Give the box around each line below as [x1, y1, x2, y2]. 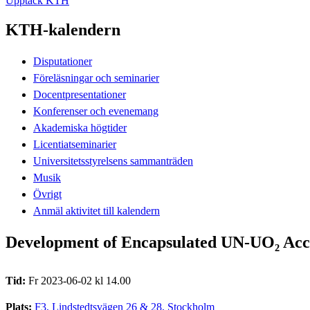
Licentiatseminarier [33, 138, 116, 150]
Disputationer [33, 55, 92, 67]
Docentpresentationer [33, 88, 126, 100]
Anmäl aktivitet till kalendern [33, 204, 160, 217]
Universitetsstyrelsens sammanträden [33, 154, 193, 167]
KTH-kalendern [6, 20, 120, 39]
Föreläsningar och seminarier [33, 71, 159, 84]
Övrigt [33, 188, 62, 200]
